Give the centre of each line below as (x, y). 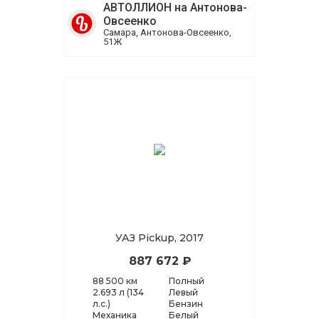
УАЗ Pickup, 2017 (159, 238)
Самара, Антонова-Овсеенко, (167, 33)
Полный (187, 281)
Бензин (186, 304)
